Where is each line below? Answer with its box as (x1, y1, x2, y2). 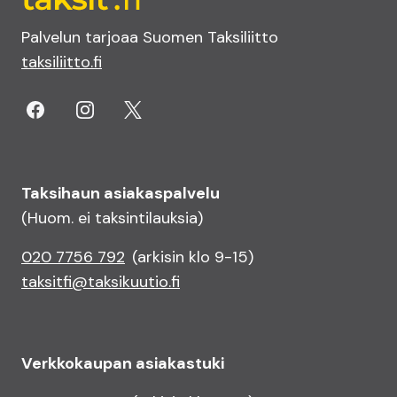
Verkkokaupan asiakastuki (21, 353, 224, 374)
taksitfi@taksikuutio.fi (21, 271, 180, 292)
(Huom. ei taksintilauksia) (21, 207, 203, 229)
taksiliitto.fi (21, 51, 102, 73)
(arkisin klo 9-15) (132, 246, 253, 268)
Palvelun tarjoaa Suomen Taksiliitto (21, 27, 278, 48)
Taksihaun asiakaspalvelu (21, 183, 220, 204)
